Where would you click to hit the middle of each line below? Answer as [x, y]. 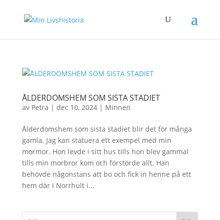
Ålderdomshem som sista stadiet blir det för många [107, 129]
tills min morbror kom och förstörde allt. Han [96, 163]
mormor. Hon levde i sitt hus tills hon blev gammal [105, 151]
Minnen [118, 107]
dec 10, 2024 [77, 107]
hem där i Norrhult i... [58, 185]
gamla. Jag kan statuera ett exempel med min [96, 140]
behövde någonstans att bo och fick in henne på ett [106, 174]
